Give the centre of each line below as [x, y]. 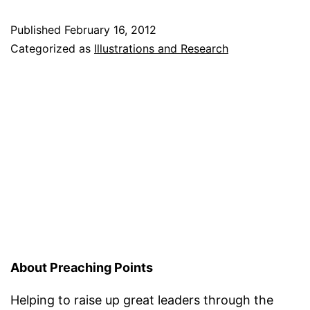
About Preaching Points [82, 268]
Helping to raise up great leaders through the [142, 300]
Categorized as [52, 48]
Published [37, 29]
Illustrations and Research [161, 48]
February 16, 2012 [110, 29]
